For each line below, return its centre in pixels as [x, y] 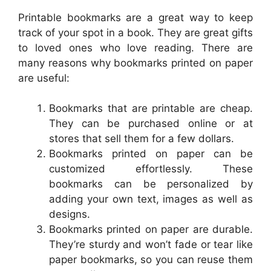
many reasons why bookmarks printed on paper [135, 63]
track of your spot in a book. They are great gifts [135, 32]
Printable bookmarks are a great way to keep [135, 17]
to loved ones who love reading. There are [135, 47]
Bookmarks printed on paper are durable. [151, 230]
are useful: [44, 78]
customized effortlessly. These [151, 169]
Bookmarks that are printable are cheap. [151, 109]
